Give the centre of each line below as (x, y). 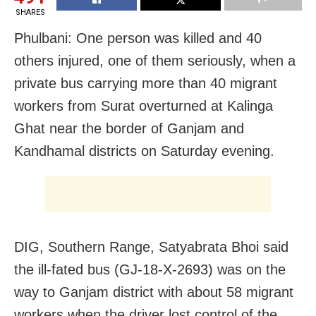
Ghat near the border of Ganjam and (129, 128)
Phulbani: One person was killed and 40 (138, 38)
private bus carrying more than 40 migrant (146, 83)
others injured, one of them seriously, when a (155, 60)
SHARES (30, 12)
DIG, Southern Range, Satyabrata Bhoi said (151, 247)
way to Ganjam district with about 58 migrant (154, 292)
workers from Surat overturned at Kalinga (144, 105)
